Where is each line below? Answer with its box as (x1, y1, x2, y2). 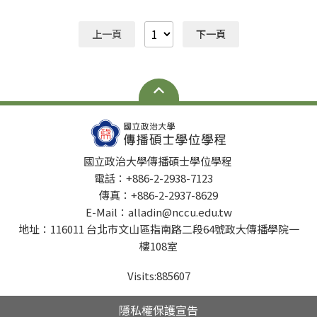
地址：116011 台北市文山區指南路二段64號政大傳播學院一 (18, 221, 299, 236)
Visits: (127, 267, 156, 283)
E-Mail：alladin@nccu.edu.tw (85, 204, 232, 219)
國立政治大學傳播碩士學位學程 (83, 153, 234, 168)
